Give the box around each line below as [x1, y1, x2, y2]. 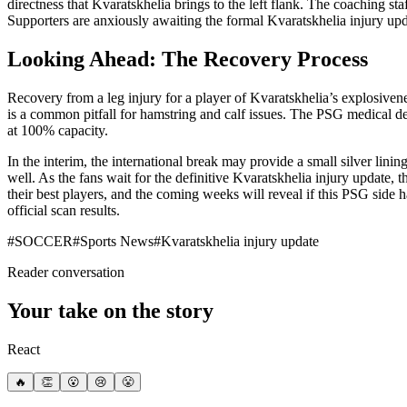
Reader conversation [7, 264, 124, 281]
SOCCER [15, 233, 73, 250]
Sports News [80, 233, 154, 250]
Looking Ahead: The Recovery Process [7, 47, 368, 72]
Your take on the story [7, 299, 213, 323]
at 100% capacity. [7, 123, 108, 139]
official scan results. [7, 203, 120, 219]
